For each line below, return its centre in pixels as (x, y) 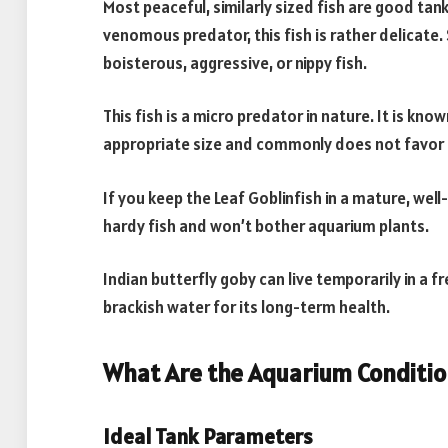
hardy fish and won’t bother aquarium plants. (266, 225)
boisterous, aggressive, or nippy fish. (235, 62)
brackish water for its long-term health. (246, 307)
